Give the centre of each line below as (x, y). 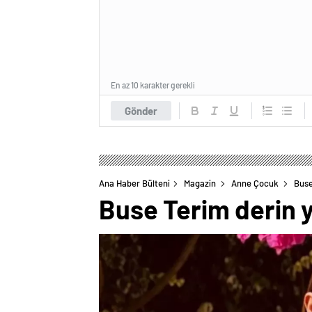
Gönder (141, 110)
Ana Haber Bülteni (134, 183)
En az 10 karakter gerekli (153, 85)
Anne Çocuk (255, 183)
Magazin (200, 183)
